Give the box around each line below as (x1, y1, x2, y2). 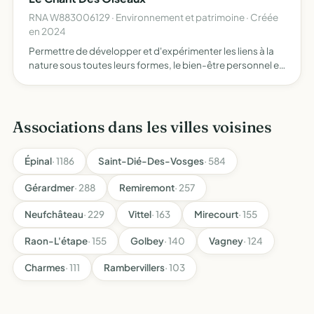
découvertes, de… (29, 101, 109, 113)
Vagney (209, 235, 243, 247)
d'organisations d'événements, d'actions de (29, 87, 224, 99)
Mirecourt (194, 208, 238, 220)
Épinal (25, 155, 52, 167)
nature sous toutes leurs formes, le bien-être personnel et (29, 59, 282, 71)
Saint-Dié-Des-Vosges (98, 155, 204, 167)
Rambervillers (104, 261, 165, 273)
